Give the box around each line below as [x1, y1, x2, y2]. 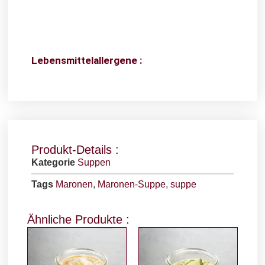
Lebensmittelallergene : [31, 54, 143, 66]
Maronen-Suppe [98, 179, 166, 190]
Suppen [77, 157, 111, 168]
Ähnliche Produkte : [27, 212, 130, 226]
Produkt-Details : [31, 143, 119, 157]
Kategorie [31, 157, 76, 168]
